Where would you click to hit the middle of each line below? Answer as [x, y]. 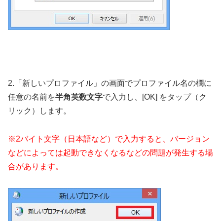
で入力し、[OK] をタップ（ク [155, 97]
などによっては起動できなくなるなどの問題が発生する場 [110, 152]
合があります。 [36, 166]
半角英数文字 [79, 97]
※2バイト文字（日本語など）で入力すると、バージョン [109, 139]
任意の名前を [32, 97]
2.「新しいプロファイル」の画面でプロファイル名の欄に [110, 83]
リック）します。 [39, 111]
